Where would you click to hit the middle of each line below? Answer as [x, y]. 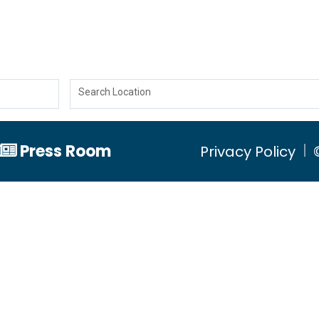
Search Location [114, 92]
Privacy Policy [248, 151]
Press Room [65, 152]
